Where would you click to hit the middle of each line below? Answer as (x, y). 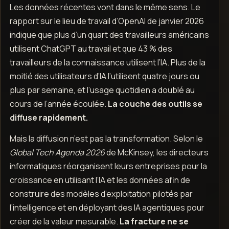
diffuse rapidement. (49, 118)
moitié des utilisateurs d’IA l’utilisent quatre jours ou (104, 76)
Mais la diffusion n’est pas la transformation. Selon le (106, 139)
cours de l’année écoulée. (59, 104)
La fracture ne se (154, 222)
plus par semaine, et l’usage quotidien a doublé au (102, 90)
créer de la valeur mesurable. (64, 222)
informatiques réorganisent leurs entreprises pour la (108, 166)
